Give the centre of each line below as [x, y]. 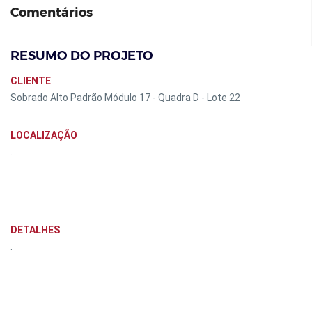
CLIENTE [31, 81]
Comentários [52, 13]
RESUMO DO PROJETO [82, 56]
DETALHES [35, 230]
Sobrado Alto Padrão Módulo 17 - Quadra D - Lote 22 [125, 97]
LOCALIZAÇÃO [44, 135]
